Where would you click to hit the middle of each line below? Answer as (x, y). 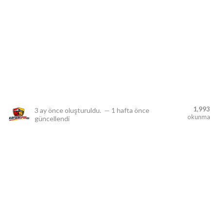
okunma (199, 117)
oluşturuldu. (83, 110)
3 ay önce (49, 110)
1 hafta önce (130, 110)
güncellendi (52, 118)
